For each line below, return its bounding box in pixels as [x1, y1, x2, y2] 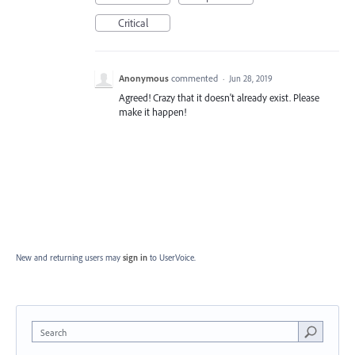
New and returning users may [16, 252, 123, 263]
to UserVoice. [150, 252, 196, 263]
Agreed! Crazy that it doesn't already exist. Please [119, 91, 319, 104]
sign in [123, 252, 147, 263]
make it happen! [119, 105, 186, 118]
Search [40, 326, 67, 338]
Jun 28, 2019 [229, 73, 273, 84]
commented [171, 72, 220, 84]
